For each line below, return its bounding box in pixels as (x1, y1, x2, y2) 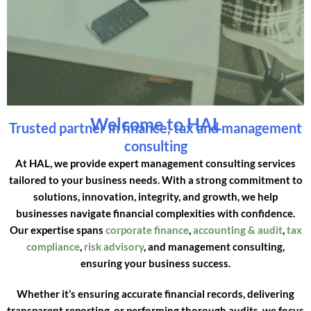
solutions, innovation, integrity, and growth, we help (33, 190, 278, 203)
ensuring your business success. (81, 256, 230, 269)
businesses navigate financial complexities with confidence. (16, 206, 295, 219)
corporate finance (105, 223, 189, 236)
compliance (26, 239, 80, 253)
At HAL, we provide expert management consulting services (15, 156, 296, 169)
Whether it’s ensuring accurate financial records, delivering (17, 287, 294, 300)
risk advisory (84, 239, 144, 253)
